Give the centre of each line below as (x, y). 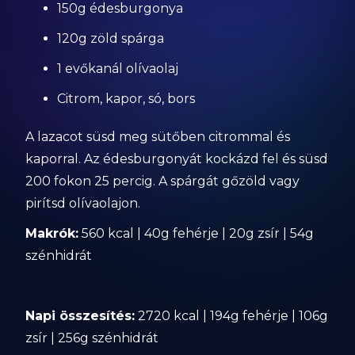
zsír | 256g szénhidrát (92, 338)
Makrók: (52, 233)
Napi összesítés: (80, 316)
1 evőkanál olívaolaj (118, 69)
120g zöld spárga (111, 38)
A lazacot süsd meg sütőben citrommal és (158, 137)
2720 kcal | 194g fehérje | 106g (232, 316)
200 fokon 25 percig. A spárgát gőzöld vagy (163, 181)
